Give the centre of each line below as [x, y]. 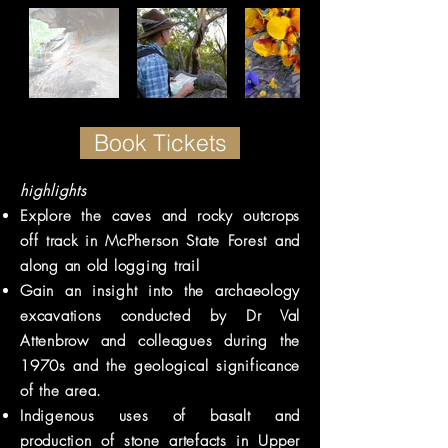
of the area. [61, 391]
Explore [46, 216]
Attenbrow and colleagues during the [160, 341]
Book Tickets [160, 142]
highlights [53, 191]
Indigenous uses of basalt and [160, 416]
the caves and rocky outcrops [185, 216]
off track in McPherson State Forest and [160, 241]
